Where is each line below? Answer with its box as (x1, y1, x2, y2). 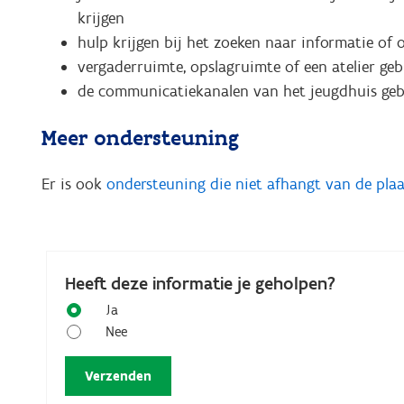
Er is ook (41, 173, 106, 194)
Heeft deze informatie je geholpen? (64, 271, 335, 294)
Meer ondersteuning (41, 124, 244, 151)
